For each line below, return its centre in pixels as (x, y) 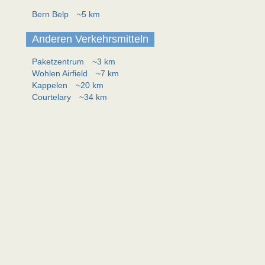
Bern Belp (51, 14)
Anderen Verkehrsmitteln (90, 39)
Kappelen (51, 85)
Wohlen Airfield (61, 73)
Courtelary (53, 97)
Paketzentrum (59, 62)
